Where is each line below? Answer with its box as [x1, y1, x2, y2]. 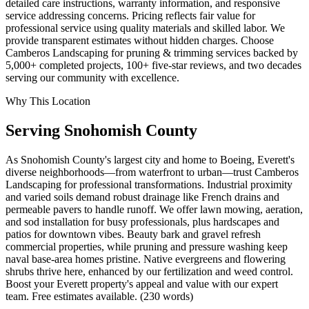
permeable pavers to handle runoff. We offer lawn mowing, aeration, [6, 203, 303, 216]
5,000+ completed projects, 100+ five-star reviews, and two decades [6, 59, 301, 72]
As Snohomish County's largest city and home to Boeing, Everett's [6, 154, 295, 166]
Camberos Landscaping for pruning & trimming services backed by [6, 47, 298, 59]
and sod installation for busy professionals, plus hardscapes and [6, 216, 279, 228]
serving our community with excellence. [6, 72, 179, 84]
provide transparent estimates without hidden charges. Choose [6, 34, 274, 47]
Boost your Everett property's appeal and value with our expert [6, 278, 278, 290]
